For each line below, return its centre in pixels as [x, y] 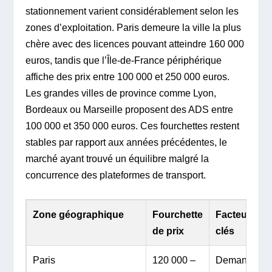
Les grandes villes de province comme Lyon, [121, 93]
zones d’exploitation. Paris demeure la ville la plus [134, 28]
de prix [168, 231]
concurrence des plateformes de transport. [116, 175]
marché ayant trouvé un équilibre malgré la [117, 159]
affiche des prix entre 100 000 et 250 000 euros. [128, 77]
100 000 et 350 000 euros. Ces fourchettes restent [133, 126]
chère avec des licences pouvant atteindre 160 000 [135, 44]
